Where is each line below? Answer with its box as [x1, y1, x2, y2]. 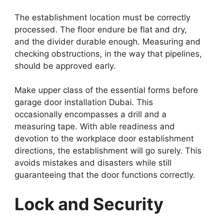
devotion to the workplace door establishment [15, 134, 194, 143]
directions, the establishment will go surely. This [15, 146, 201, 155]
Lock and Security [15, 193, 164, 214]
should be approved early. [15, 61, 116, 71]
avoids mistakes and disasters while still [15, 158, 171, 168]
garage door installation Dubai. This [15, 97, 153, 107]
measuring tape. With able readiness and [15, 122, 175, 131]
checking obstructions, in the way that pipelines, [15, 48, 202, 59]
